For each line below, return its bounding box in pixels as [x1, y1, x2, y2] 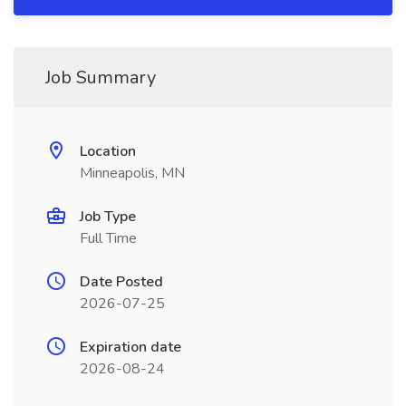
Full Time [80, 228, 137, 248]
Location [80, 141, 136, 161]
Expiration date [80, 337, 181, 357]
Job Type [80, 207, 136, 227]
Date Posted [80, 272, 163, 292]
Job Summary [45, 65, 156, 90]
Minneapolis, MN [80, 163, 185, 183]
